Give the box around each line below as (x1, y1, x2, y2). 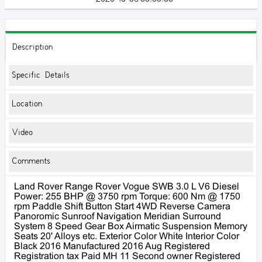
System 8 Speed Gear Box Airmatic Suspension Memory (14, 222, 247, 231)
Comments (12, 156, 50, 166)
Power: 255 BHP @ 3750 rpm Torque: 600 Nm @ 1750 (14, 192, 240, 201)
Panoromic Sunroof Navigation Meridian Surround (14, 212, 221, 221)
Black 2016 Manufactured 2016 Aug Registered (14, 242, 210, 251)
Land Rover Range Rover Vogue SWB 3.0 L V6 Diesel (14, 182, 239, 191)
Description (12, 42, 53, 52)
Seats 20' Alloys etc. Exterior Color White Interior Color (14, 232, 239, 241)
